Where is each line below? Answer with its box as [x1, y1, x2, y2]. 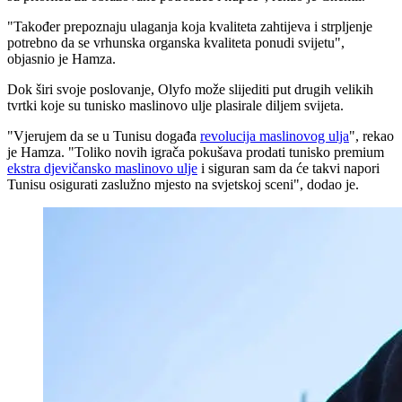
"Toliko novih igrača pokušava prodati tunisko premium [68, 144, 384, 161]
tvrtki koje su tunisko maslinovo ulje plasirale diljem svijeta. [7, 98, 344, 114]
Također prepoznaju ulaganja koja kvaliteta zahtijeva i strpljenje [13, 19, 372, 35]
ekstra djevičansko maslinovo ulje [7, 161, 197, 177]
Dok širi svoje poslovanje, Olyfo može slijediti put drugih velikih [7, 82, 373, 98]
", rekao [349, 128, 394, 144]
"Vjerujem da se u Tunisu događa [7, 128, 200, 144]
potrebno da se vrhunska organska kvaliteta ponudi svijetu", [7, 35, 345, 51]
